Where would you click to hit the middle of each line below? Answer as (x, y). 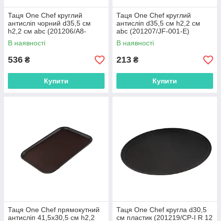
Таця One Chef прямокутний (54, 210)
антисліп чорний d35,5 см (49, 23)
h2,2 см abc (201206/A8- (47, 31)
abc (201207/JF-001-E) (153, 31)
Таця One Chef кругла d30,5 (162, 210)
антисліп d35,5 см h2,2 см (158, 23)
